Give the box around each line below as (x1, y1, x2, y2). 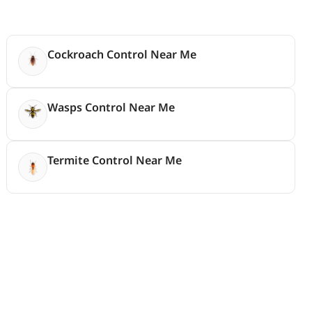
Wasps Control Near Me (47, 99, 175, 115)
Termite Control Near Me (47, 152, 182, 168)
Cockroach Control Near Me (47, 46, 197, 62)
